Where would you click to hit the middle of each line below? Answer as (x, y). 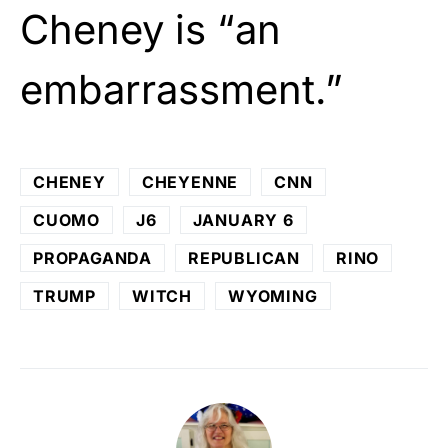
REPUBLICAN (244, 257)
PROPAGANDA (92, 257)
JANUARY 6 (243, 219)
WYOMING (273, 295)
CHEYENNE (190, 181)
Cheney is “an (150, 29)
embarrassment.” (181, 89)
